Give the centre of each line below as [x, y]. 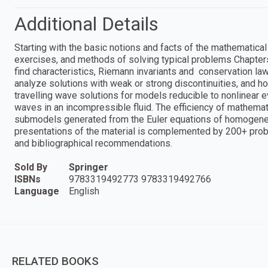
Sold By [31, 167]
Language [37, 191]
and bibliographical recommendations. [93, 143]
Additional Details [86, 24]
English [84, 191]
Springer [89, 167]
